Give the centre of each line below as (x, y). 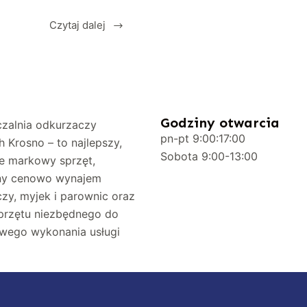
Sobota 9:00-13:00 (209, 157)
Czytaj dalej (78, 25)
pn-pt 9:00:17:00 (202, 139)
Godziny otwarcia (220, 123)
